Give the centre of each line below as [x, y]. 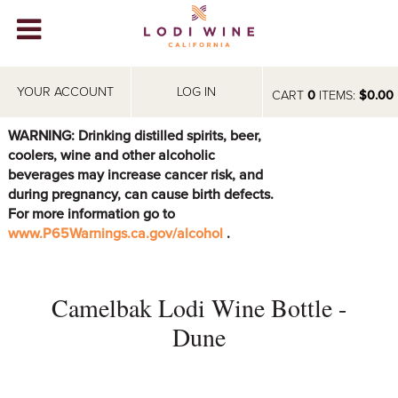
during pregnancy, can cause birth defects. [140, 194]
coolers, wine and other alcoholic [111, 155]
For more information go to [91, 214]
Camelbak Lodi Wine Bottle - [199, 307]
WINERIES [40, 84]
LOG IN [197, 92]
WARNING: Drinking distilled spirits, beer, [134, 135]
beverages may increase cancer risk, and [135, 175]
